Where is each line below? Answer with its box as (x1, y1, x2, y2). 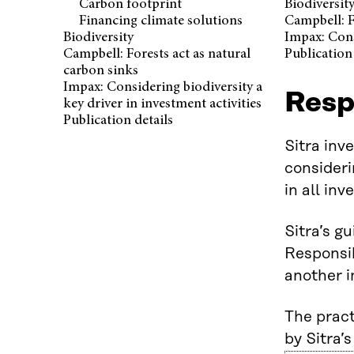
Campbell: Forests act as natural (63, 47, 250, 62)
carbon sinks (63, 63, 138, 78)
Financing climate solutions (79, 13, 243, 28)
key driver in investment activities (63, 96, 262, 111)
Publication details (63, 113, 173, 128)
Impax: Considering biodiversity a (63, 80, 262, 95)
